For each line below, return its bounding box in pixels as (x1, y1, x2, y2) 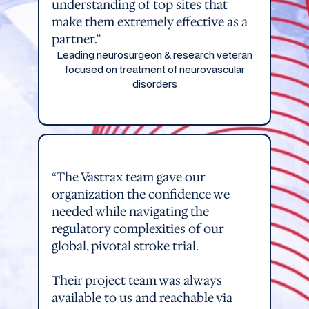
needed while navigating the (51, 203, 209, 219)
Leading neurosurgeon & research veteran (57, 48, 252, 61)
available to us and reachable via (51, 289, 232, 306)
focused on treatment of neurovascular (64, 62, 245, 76)
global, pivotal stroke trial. (51, 237, 199, 254)
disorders (132, 77, 177, 90)
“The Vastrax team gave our (51, 168, 205, 185)
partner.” (51, 30, 101, 47)
